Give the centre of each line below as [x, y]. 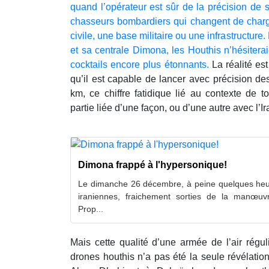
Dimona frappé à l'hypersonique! [153, 165]
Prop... [91, 209]
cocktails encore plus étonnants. [140, 64]
